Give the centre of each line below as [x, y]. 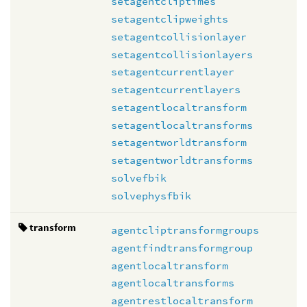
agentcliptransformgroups [185, 230]
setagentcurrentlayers [176, 89]
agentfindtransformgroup [182, 247]
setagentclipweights [170, 19]
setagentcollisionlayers [182, 54]
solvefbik [139, 177]
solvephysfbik [151, 195]
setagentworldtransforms [182, 160]
